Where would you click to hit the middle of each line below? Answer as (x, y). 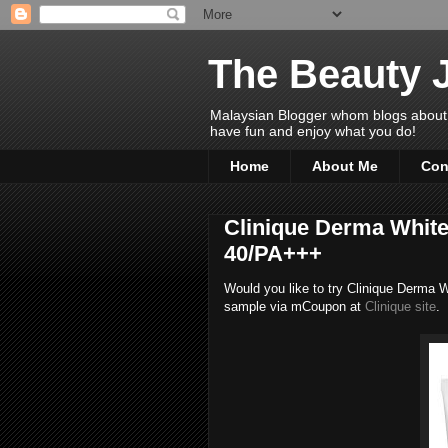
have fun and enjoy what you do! (313, 131)
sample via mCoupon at (294, 306)
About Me (345, 166)
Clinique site (400, 306)
